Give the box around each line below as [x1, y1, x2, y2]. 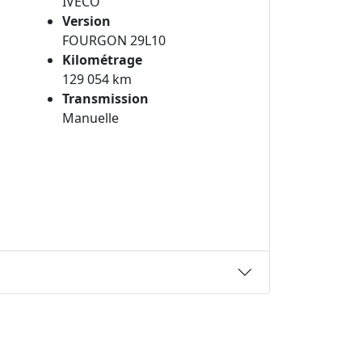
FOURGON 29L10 [62, 32, 166, 50]
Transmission [62, 90, 149, 108]
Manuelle [62, 109, 119, 128]
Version [62, 12, 111, 31]
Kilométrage [62, 51, 142, 69]
